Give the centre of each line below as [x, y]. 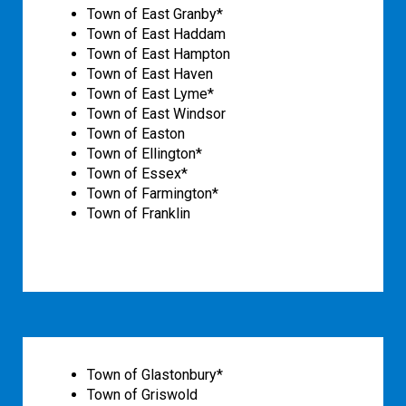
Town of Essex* [137, 174]
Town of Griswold [142, 395]
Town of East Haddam [156, 34]
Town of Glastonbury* [155, 375]
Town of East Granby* [155, 14]
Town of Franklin [139, 214]
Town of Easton [136, 134]
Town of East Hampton [159, 54]
